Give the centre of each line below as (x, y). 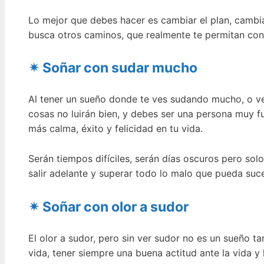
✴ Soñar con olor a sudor (108, 207)
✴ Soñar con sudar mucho (113, 68)
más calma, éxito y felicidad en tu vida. (115, 129)
